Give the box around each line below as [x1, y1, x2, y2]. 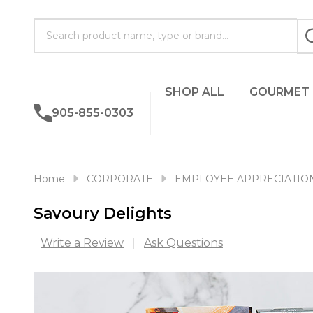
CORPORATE [87, 173, 153, 185]
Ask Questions [144, 236, 223, 249]
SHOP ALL [164, 85, 224, 99]
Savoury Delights [34, 204, 172, 223]
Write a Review [41, 236, 124, 249]
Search [34, 19, 73, 33]
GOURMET [249, 85, 310, 99]
